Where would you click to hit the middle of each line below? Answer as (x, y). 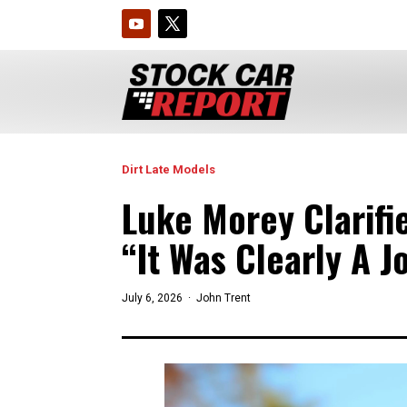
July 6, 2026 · (157, 298)
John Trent (221, 298)
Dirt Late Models (169, 169)
